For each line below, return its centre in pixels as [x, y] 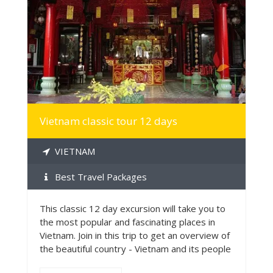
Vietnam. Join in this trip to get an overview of [135, 235]
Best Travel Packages [100, 176]
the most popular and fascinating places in [127, 222]
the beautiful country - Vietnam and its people [135, 248]
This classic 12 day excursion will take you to [133, 208]
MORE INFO [136, 30]
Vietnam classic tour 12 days [108, 121]
